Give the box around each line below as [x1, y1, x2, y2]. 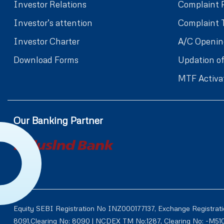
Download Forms [13, 54, 78, 65]
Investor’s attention [13, 17, 92, 28]
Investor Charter [13, 35, 79, 46]
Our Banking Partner [13, 114, 103, 126]
